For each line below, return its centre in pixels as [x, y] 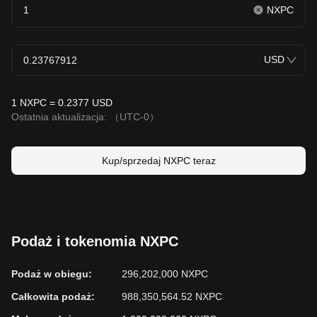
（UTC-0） [134, 117]
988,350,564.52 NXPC [172, 296]
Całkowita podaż [51, 296]
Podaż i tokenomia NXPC [95, 241]
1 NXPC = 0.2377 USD [62, 103]
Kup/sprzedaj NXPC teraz [158, 161]
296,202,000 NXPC [165, 274]
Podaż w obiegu [50, 274]
